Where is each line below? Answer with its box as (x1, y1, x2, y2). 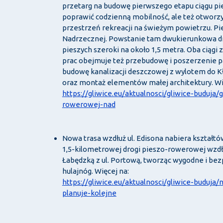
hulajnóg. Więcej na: (62, 167, 129, 176)
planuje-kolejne (62, 189, 116, 198)
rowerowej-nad (62, 100, 115, 109)
